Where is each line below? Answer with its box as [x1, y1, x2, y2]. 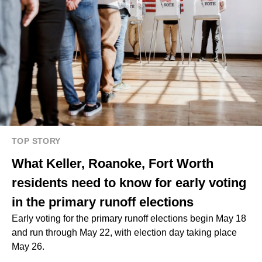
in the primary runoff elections [12, 195, 194, 210]
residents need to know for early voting [12, 175, 246, 191]
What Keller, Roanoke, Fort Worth [12, 156, 213, 171]
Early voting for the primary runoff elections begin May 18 [12, 213, 246, 224]
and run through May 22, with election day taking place [12, 227, 237, 238]
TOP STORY [12, 136, 61, 146]
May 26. [12, 242, 44, 252]
